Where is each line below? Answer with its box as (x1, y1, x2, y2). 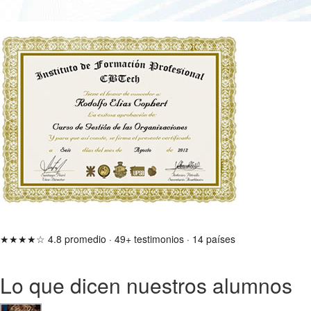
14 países (192, 231, 235, 246)
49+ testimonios (115, 231, 184, 246)
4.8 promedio (48, 231, 106, 246)
